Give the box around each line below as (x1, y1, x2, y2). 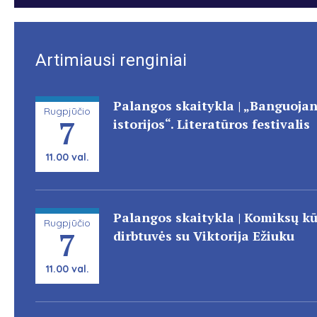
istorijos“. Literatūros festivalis (113, 115, 310, 132)
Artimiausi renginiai (35, 50, 187, 70)
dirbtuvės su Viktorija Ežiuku (113, 227, 294, 244)
